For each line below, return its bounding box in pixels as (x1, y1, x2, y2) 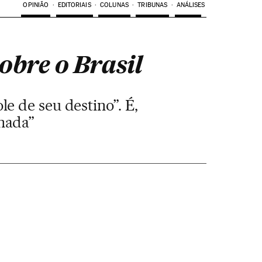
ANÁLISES (176, 1, 205, 9)
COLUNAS (100, 1, 129, 9)
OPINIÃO (23, 1, 49, 9)
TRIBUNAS (137, 1, 168, 9)
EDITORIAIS (57, 1, 91, 9)
